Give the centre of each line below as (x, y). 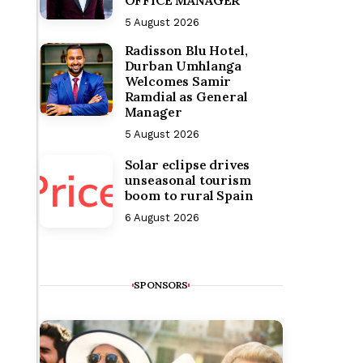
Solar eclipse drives (187, 164)
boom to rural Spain (189, 195)
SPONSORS (161, 285)
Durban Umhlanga (183, 66)
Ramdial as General (186, 96)
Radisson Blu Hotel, (186, 50)
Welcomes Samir (178, 81)
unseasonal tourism (188, 180)
